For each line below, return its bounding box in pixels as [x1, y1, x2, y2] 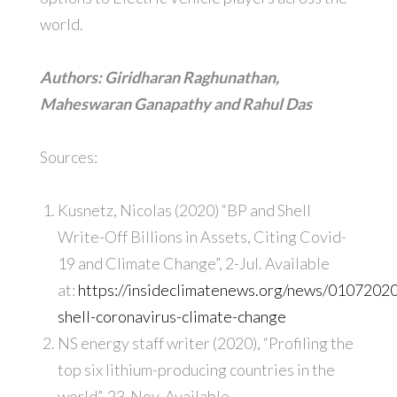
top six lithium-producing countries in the [57, 360, 335, 380]
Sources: [39, 147, 97, 167]
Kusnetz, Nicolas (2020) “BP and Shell [57, 200, 311, 221]
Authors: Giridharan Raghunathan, [39, 67, 279, 88]
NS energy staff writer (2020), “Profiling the [57, 333, 354, 354]
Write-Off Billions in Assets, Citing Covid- [57, 227, 346, 247]
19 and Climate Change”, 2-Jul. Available [57, 253, 330, 274]
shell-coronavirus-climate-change [57, 307, 286, 327]
